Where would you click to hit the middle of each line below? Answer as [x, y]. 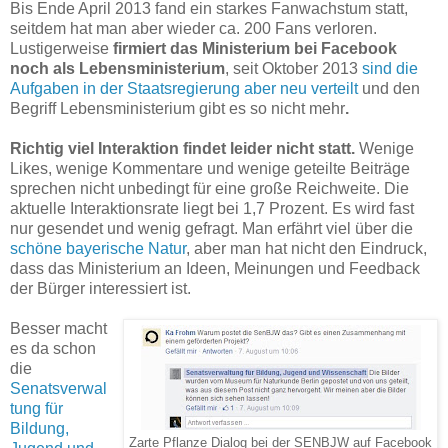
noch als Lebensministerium [117, 69]
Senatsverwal [58, 389]
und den [389, 89]
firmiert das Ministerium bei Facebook [255, 49]
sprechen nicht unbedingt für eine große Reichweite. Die [209, 189]
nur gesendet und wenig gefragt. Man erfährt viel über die [211, 229]
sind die [390, 69]
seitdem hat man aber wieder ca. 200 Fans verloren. [193, 29]
